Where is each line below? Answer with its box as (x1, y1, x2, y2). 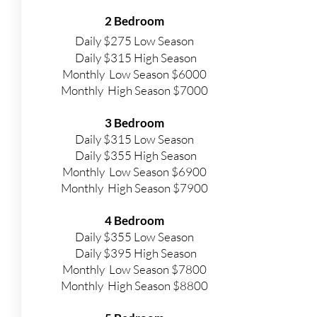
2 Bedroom (105, 13, 164, 28)
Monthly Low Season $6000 (62, 67, 207, 81)
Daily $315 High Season (72, 50, 197, 65)
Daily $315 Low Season (75, 132, 194, 146)
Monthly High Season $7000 (61, 83, 208, 98)
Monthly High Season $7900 (61, 180, 208, 195)
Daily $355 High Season (72, 148, 197, 163)
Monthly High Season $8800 (61, 278, 208, 293)
